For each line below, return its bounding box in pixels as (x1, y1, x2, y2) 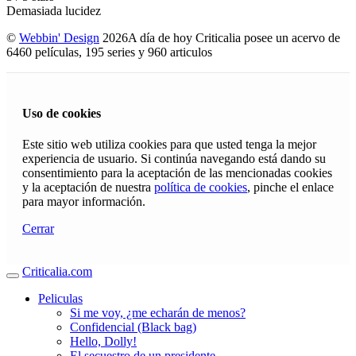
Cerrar (22, 221, 54, 235)
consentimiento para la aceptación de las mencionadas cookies (22, 165, 332, 180)
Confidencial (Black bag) (70, 319, 196, 334)
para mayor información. (22, 194, 145, 208)
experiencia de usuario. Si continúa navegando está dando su (22, 151, 326, 165)
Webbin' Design (19, 31, 99, 45)
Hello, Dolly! (70, 334, 137, 348)
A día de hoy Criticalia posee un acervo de (128, 31, 340, 45)
